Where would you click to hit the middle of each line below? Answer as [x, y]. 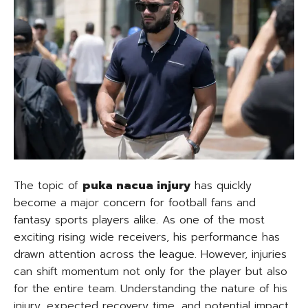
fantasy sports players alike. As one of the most [139, 220]
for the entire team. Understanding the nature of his [151, 289]
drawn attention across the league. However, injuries [150, 254]
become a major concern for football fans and [135, 203]
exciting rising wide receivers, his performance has [147, 237]
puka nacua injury [136, 186]
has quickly [221, 186]
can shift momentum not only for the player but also [151, 272]
